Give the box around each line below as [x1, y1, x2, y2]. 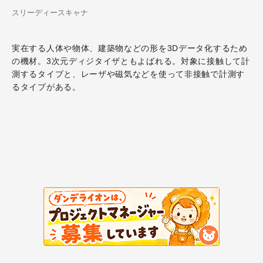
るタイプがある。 [12, 82, 81, 92]
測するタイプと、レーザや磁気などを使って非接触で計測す [12, 69, 245, 79]
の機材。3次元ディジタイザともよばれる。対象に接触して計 [12, 56, 250, 66]
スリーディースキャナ [12, 8, 88, 17]
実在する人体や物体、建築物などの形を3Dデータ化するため [12, 43, 248, 53]
